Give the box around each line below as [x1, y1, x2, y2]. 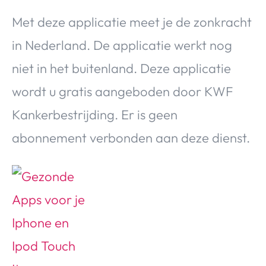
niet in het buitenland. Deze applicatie [12, 59, 231, 77]
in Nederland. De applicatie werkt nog [12, 36, 232, 53]
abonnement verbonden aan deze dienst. [12, 129, 250, 146]
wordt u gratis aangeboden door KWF [12, 83, 233, 100]
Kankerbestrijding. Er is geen [12, 106, 178, 123]
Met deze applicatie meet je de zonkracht [12, 13, 252, 30]
